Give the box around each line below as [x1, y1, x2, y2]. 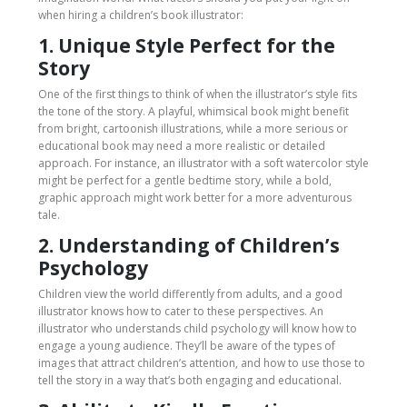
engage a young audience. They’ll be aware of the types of [38, 338, 335, 354]
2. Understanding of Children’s [38, 233, 340, 259]
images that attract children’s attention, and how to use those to [38, 355, 365, 372]
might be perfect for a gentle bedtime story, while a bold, [38, 173, 332, 189]
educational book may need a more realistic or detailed [38, 138, 325, 154]
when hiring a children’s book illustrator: [38, 7, 243, 24]
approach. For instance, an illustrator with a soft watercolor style [38, 155, 369, 172]
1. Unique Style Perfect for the [38, 33, 335, 59]
